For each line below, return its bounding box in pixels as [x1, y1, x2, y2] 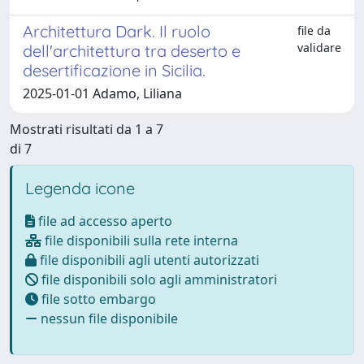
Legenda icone [25, 178, 135, 198]
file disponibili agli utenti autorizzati [37, 251, 259, 269]
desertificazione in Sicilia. [23, 60, 206, 80]
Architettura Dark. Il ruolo [23, 21, 210, 41]
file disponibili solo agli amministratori [38, 271, 277, 288]
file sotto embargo [38, 290, 156, 308]
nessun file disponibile [37, 310, 178, 327]
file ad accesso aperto [35, 212, 172, 230]
